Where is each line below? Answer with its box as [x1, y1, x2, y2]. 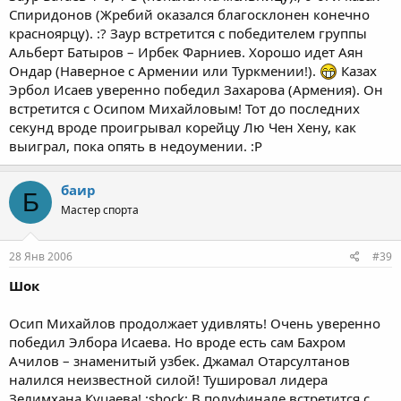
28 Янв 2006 [9, 248, 73, 264]
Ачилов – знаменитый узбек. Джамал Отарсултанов [9, 351, 350, 370]
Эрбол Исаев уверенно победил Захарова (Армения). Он [9, 81, 383, 98]
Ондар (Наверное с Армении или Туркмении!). [9, 62, 320, 80]
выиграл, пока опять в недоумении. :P [9, 137, 262, 155]
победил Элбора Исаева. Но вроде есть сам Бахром [9, 332, 346, 351]
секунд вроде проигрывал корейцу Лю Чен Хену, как [9, 118, 356, 136]
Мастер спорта [61, 202, 139, 218]
